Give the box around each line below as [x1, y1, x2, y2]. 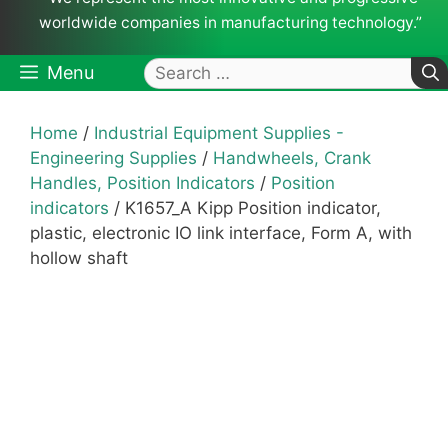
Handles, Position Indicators [30, 173, 255, 194]
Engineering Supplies [30, 148, 197, 169]
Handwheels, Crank [213, 148, 371, 169]
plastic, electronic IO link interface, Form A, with [30, 223, 412, 244]
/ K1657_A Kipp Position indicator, [109, 198, 381, 219]
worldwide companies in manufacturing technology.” [38, 13, 422, 33]
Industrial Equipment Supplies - [94, 123, 344, 144]
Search [143, 59, 202, 81]
